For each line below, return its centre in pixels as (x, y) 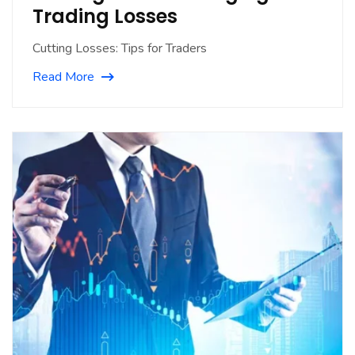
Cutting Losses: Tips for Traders (120, 49)
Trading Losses (105, 17)
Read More (63, 77)
